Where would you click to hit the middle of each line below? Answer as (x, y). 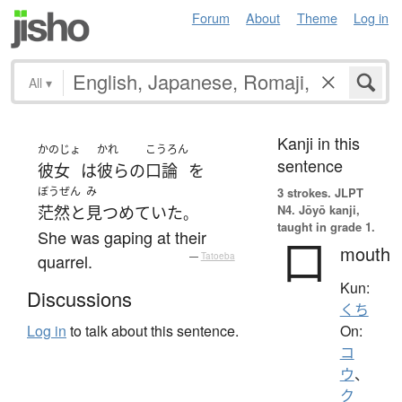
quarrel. (65, 261)
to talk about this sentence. (153, 331)
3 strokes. (304, 192)
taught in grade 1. (326, 226)
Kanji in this (318, 142)
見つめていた (135, 212)
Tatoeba (218, 255)
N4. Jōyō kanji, (318, 209)
